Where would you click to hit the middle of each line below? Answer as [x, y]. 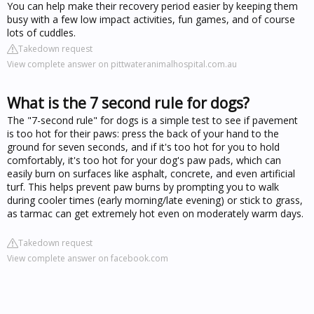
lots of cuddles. [41, 32]
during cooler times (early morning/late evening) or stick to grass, [155, 200]
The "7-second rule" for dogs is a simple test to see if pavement [152, 120]
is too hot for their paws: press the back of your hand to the [143, 133]
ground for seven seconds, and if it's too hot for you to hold [143, 146]
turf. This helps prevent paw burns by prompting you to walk [143, 186]
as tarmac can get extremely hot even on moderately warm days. [155, 213]
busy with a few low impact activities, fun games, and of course [151, 19]
